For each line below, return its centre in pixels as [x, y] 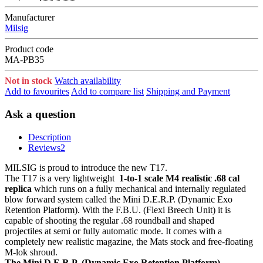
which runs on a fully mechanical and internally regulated [139, 188]
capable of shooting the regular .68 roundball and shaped [109, 220]
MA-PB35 [24, 60]
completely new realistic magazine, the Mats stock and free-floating [129, 241]
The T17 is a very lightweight [62, 178]
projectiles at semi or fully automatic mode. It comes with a [113, 231]
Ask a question [40, 114]
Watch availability [88, 81]
